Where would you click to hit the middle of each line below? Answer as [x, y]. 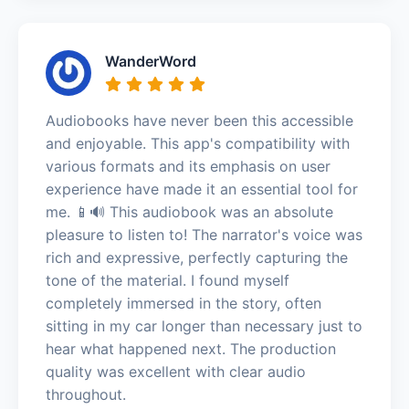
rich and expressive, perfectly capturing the [197, 257]
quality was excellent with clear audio [176, 371]
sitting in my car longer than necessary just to [204, 325]
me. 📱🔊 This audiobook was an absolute [189, 211]
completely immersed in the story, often [184, 303]
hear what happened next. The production [191, 348]
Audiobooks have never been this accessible [199, 120]
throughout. [86, 394]
